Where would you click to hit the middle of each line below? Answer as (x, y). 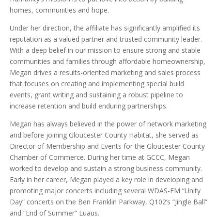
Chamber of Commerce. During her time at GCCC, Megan (100, 157)
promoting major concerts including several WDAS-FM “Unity (105, 191)
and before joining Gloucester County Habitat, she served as (104, 135)
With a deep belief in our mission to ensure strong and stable (105, 50)
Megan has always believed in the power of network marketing (108, 124)
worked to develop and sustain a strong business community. (106, 168)
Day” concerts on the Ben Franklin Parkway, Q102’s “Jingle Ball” (108, 202)
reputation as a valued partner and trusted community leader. (106, 39)
